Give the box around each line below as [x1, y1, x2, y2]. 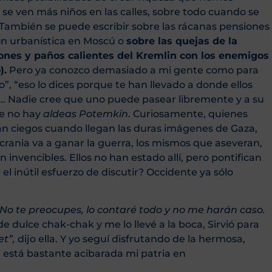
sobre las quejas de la [126, 35, 237, 47]
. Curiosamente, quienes [128, 107, 248, 120]
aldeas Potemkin [43, 107, 128, 120]
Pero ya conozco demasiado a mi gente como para [7, 64, 259, 76]
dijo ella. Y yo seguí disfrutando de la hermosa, [18, 233, 245, 245]
